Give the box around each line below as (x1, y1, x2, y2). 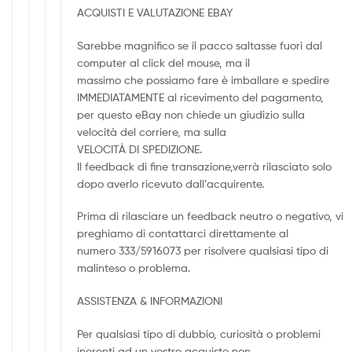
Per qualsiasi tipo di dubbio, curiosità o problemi (77, 327, 321, 341)
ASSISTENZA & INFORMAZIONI (77, 294, 223, 308)
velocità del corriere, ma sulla (77, 124, 227, 138)
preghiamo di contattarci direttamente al (77, 226, 289, 240)
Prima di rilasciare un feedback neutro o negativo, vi (77, 209, 344, 223)
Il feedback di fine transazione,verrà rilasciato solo (77, 159, 332, 173)
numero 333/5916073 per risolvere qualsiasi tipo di (77, 244, 329, 258)
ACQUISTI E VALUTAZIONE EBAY (77, 5, 233, 19)
